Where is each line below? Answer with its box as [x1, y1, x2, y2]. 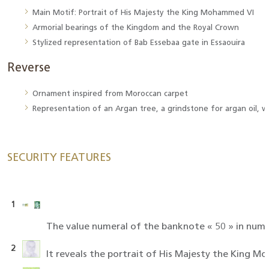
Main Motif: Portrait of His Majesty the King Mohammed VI [32, 9, 254, 17]
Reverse [7, 62, 50, 74]
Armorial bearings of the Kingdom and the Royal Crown [32, 24, 239, 32]
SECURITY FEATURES [7, 153, 111, 164]
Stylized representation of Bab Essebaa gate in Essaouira [32, 39, 247, 47]
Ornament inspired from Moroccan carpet [32, 90, 188, 98]
